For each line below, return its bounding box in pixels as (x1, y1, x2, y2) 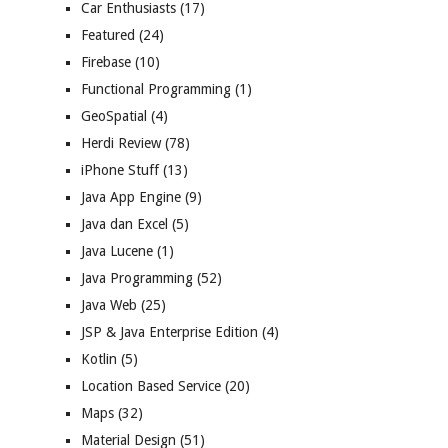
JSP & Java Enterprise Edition (81, 324, 258, 341)
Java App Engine (81, 189, 181, 206)
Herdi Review (81, 135, 161, 152)
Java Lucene (81, 243, 153, 260)
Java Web (81, 297, 137, 314)
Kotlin (81, 351, 117, 368)
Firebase (81, 54, 131, 71)
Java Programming (81, 270, 193, 287)
